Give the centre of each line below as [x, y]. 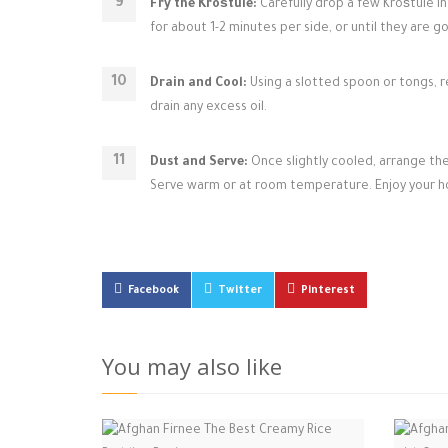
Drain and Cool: [198, 84]
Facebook [153, 291]
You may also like [192, 366]
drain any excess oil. [208, 108]
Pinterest [328, 291]
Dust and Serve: [199, 163]
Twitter [240, 291]
